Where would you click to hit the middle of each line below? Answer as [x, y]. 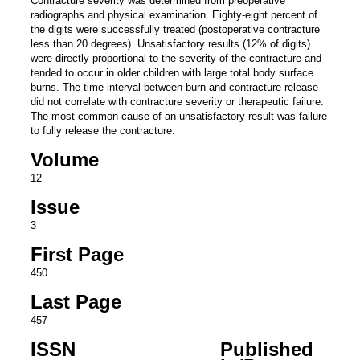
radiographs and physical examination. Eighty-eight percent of [174, 14]
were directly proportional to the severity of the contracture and [176, 58]
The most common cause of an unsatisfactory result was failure [178, 116]
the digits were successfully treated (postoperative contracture [175, 29]
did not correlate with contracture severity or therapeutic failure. [177, 101]
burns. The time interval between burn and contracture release [174, 87]
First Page [77, 254]
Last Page [76, 301]
